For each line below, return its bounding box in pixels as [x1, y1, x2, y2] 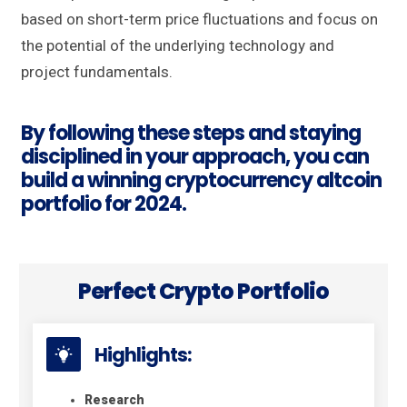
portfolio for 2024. [21, 190, 186, 219]
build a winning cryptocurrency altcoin [21, 166, 382, 195]
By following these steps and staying [21, 119, 361, 148]
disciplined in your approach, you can [21, 143, 369, 172]
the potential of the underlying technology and [21, 36, 334, 55]
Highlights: [94, 342, 192, 369]
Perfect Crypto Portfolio [78, 276, 329, 307]
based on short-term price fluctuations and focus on [21, 10, 378, 29]
